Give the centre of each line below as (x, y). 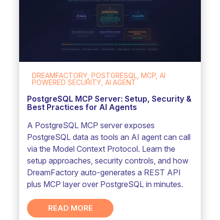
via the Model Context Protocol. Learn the (101, 149)
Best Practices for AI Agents (82, 107)
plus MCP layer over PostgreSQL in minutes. (105, 184)
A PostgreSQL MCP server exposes (91, 125)
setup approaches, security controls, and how (108, 160)
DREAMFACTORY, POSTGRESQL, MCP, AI (99, 75)
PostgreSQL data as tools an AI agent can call (109, 137)
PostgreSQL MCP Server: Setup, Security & (110, 98)
